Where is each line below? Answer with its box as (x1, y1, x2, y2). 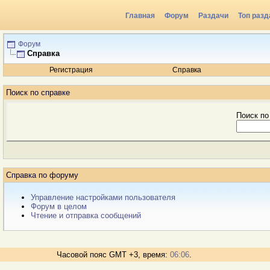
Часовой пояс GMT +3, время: (57, 250, 170, 259)
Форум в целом (31, 202, 87, 211)
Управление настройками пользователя (31, 193, 175, 202)
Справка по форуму (6, 171, 78, 180)
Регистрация (49, 66, 93, 74)
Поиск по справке (6, 88, 70, 97)
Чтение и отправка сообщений (31, 211, 141, 220)
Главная (125, 11, 155, 20)
